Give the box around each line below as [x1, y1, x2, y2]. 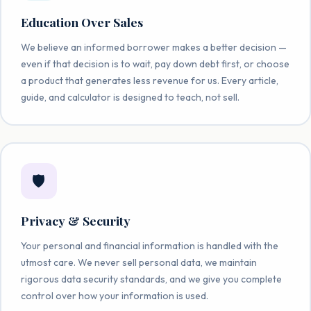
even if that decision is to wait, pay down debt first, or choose [20, 57, 289, 70]
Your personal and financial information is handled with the [20, 239, 278, 252]
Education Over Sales [20, 13, 143, 30]
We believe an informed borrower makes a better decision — [20, 40, 287, 53]
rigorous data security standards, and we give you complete [20, 272, 282, 285]
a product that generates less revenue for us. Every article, [20, 74, 278, 87]
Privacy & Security [20, 212, 131, 228]
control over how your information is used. [20, 289, 208, 302]
